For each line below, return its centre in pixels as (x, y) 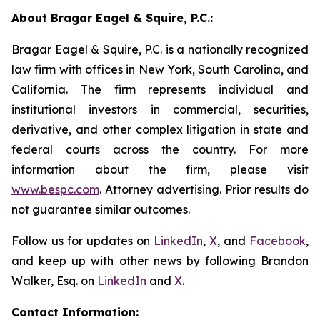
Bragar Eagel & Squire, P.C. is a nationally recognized (160, 49)
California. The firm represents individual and (160, 89)
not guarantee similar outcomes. (101, 209)
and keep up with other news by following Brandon (160, 261)
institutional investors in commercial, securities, (160, 109)
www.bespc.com (55, 189)
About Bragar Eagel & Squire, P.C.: (112, 18)
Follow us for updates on (82, 241)
